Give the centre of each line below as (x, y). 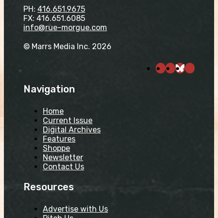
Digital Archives (72, 129)
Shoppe (56, 148)
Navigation (49, 89)
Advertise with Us (75, 209)
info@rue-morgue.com (65, 27)
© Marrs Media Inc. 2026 (67, 46)
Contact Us (64, 166)
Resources (49, 187)
